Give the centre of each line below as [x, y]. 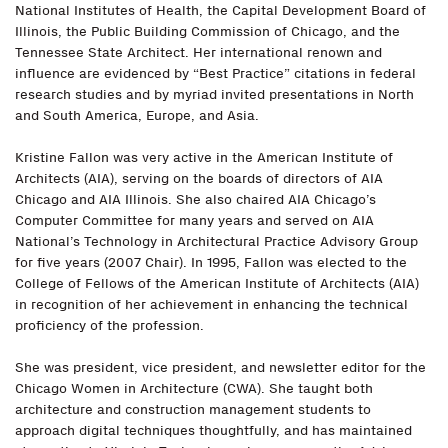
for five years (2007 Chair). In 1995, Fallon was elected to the [211, 262]
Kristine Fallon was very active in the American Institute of [204, 157]
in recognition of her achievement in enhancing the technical [211, 304]
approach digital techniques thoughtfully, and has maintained [213, 430]
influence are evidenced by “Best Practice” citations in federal [215, 73]
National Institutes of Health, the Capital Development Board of [220, 10]
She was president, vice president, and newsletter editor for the [220, 367]
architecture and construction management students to [193, 409]
